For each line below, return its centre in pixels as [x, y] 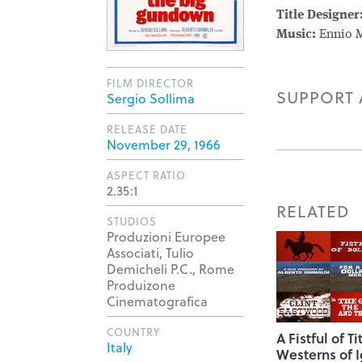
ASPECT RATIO [146, 175]
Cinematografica [157, 301]
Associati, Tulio [150, 253]
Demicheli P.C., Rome [170, 269]
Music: [296, 35]
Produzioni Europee [166, 236]
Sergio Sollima [151, 98]
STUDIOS [132, 221]
